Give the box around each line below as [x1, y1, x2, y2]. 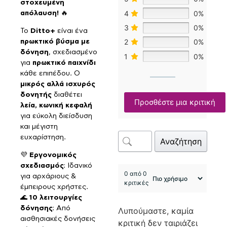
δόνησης [20, 205, 53, 212]
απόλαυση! [20, 9, 59, 17]
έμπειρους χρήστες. [20, 183, 88, 191]
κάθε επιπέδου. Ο [20, 69, 80, 77]
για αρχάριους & [20, 173, 76, 180]
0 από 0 [124, 170, 147, 178]
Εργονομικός [29, 152, 77, 159]
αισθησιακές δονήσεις [20, 215, 95, 223]
